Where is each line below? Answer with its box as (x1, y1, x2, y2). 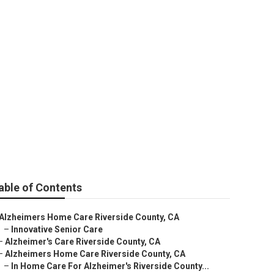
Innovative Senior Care (11, 224, 103, 234)
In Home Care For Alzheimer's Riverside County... (11, 261, 209, 271)
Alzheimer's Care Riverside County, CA (5, 237, 160, 246)
